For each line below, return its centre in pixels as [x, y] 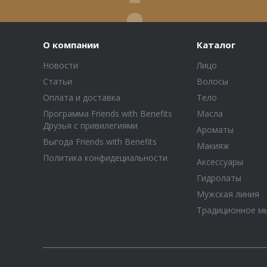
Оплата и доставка [82, 97]
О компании [71, 45]
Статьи [58, 81]
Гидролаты [219, 178]
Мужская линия [228, 194]
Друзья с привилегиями [90, 125]
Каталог [216, 45]
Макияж [213, 146]
